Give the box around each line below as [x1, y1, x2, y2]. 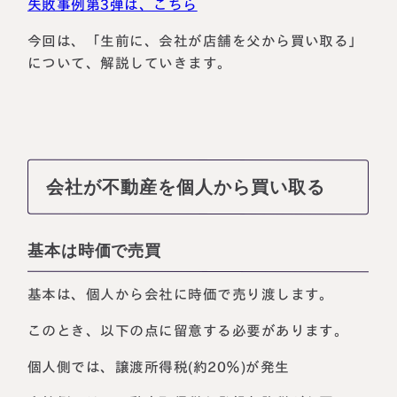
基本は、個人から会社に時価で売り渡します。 [27, 287, 335, 302]
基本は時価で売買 [27, 241, 162, 260]
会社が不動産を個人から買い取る [46, 176, 326, 197]
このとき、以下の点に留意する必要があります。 [27, 323, 349, 339]
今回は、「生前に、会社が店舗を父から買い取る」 [27, 33, 364, 49]
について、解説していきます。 [27, 55, 232, 71]
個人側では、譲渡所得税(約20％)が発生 [27, 359, 290, 374]
